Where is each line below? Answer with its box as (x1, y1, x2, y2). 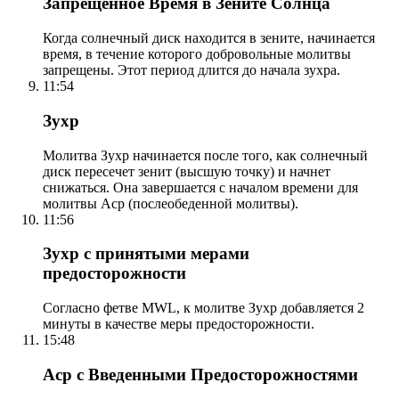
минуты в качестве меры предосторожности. (43, 316, 314, 332)
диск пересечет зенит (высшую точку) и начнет (43, 163, 330, 179)
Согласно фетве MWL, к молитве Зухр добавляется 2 (43, 300, 364, 316)
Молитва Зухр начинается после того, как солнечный (43, 147, 368, 163)
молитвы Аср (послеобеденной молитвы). (43, 195, 298, 211)
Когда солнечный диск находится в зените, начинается (43, 30, 375, 46)
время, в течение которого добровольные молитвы (43, 46, 351, 62)
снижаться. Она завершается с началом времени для (43, 179, 358, 195)
